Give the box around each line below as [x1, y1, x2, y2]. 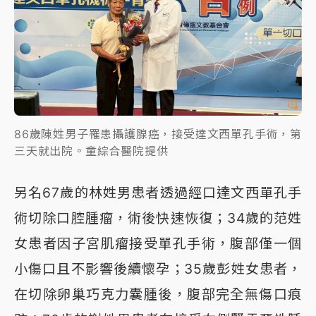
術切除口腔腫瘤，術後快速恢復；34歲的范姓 [14, 209, 302, 227]
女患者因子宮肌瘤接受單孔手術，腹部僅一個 [14, 235, 302, 253]
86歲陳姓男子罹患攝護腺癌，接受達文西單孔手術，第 [14, 127, 302, 142]
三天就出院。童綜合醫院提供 [14, 144, 169, 159]
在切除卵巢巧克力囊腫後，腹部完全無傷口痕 [14, 286, 302, 303]
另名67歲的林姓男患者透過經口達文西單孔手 [14, 184, 302, 202]
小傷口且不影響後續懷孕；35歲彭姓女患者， [14, 260, 302, 278]
